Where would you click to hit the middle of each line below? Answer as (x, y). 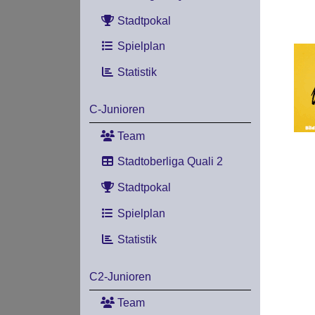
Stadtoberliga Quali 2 (168, 162)
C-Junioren (117, 109)
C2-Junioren (120, 276)
